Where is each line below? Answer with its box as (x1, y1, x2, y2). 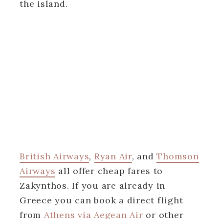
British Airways (20, 150, 89, 162)
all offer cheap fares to (55, 165, 163, 176)
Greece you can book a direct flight (20, 194, 183, 206)
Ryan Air (94, 150, 132, 162)
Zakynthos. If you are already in (20, 179, 165, 191)
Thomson (156, 150, 199, 162)
